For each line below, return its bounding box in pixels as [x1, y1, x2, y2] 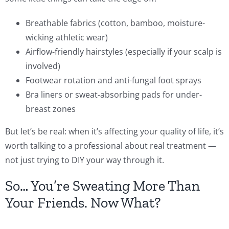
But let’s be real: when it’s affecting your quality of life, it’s [5, 125, 224, 137]
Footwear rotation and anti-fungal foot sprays [26, 74, 201, 86]
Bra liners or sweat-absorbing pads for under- [26, 88, 202, 100]
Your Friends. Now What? [5, 194, 161, 211]
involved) [26, 60, 60, 72]
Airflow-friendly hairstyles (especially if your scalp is [26, 45, 222, 57]
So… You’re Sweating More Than [5, 177, 200, 194]
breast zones [26, 103, 76, 114]
